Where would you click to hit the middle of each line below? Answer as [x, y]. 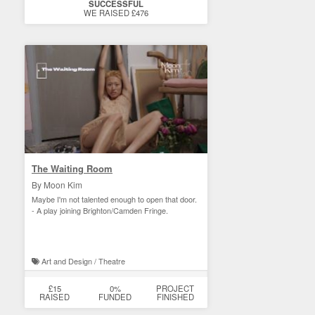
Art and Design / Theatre [82, 261]
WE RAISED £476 [116, 13]
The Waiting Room [72, 168]
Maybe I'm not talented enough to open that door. [114, 199]
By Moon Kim [57, 185]
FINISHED [175, 297]
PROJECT [175, 288]
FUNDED [115, 297]
